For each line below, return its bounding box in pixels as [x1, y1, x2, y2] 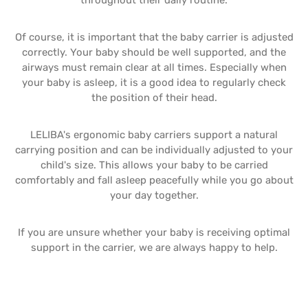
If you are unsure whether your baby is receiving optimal [18, 226, 290, 239]
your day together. [109, 189, 199, 201]
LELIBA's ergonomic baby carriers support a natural [30, 129, 278, 141]
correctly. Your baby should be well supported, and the [22, 46, 286, 58]
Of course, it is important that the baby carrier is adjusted [14, 31, 294, 43]
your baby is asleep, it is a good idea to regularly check [22, 76, 286, 89]
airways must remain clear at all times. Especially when [21, 61, 287, 74]
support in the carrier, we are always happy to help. [30, 241, 278, 254]
